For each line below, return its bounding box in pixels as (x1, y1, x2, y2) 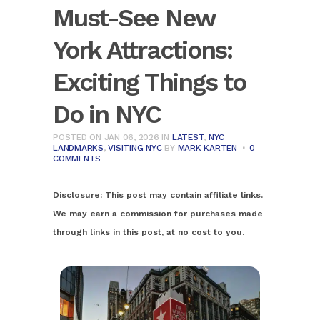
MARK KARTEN (177, 143, 237, 153)
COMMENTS (53, 154, 101, 164)
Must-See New (53, 3, 216, 33)
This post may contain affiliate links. (102, 190, 263, 200)
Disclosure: (53, 190, 102, 200)
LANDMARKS (53, 143, 104, 153)
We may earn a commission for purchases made (53, 209, 263, 219)
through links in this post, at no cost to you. (53, 227, 244, 237)
